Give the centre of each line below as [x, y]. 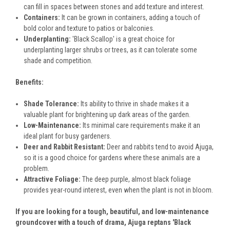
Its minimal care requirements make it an [141, 126]
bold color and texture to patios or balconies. [89, 28]
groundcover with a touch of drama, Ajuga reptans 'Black [103, 223]
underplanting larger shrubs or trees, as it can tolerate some [111, 50]
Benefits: [30, 82]
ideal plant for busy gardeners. [68, 136]
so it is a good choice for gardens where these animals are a [112, 158]
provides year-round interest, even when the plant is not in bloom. [119, 190]
